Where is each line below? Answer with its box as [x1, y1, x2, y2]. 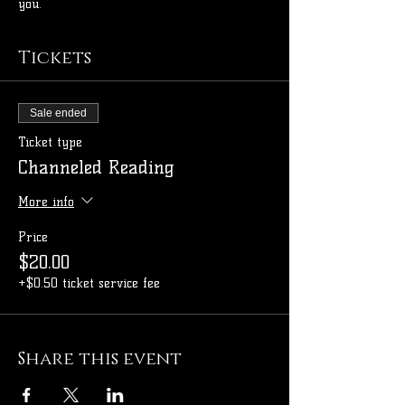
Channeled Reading [18, 156, 174, 179]
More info [18, 193, 74, 210]
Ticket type [18, 135, 82, 151]
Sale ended [30, 107, 87, 120]
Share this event [18, 347, 182, 372]
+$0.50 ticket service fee [18, 276, 160, 292]
